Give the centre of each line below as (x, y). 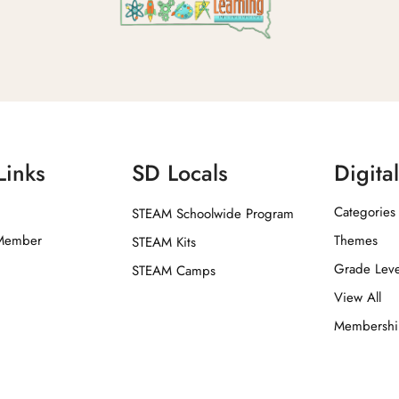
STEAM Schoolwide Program (213, 213)
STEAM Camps (174, 270)
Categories (365, 212)
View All (358, 297)
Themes (356, 240)
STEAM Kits (164, 242)
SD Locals (180, 172)
